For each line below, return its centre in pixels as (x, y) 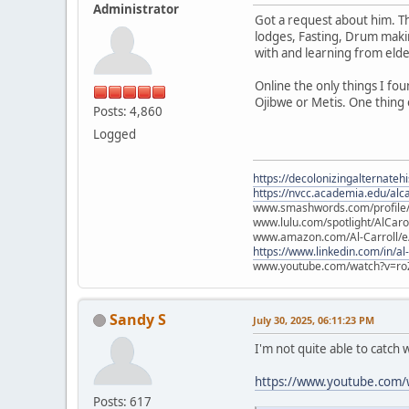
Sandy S (138, 319)
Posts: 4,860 (128, 111)
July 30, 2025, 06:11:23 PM (314, 320)
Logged (115, 134)
